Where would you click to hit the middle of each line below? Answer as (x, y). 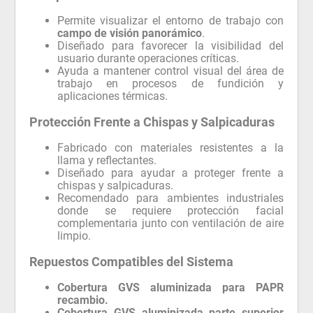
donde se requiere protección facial (170, 210)
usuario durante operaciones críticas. (148, 58)
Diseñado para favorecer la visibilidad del (170, 45)
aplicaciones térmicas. (113, 96)
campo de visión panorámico (130, 33)
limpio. (74, 235)
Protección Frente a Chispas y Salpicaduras (152, 122)
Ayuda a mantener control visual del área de (170, 71)
